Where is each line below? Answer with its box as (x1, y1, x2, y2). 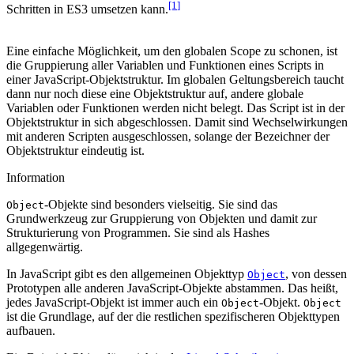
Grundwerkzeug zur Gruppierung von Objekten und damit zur (6, 211, 317, 225)
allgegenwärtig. (6, 239, 83, 254)
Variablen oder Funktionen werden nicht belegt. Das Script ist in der (6, 100, 345, 115)
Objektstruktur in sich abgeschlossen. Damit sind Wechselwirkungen (6, 115, 348, 129)
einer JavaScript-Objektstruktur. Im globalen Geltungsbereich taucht (6, 72, 344, 86)
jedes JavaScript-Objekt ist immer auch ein (6, 295, 221, 309)
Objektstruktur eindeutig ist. (6, 143, 145, 157)
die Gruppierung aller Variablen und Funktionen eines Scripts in (6, 58, 324, 72)
